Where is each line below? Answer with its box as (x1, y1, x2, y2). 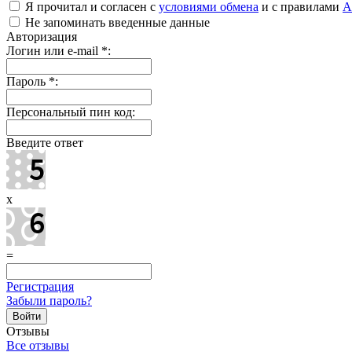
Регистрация (6, 279, 74, 293)
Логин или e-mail (6, 43, 101, 57)
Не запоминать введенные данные (22, 15, 210, 29)
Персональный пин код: (6, 104, 135, 119)
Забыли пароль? (6, 293, 92, 307)
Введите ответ (6, 135, 83, 149)
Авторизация (6, 29, 77, 43)
